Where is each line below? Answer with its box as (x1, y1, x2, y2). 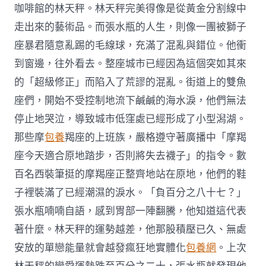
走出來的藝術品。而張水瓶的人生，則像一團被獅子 (14, 20, 247, 34)
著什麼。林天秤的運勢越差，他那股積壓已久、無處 (14, 223, 247, 237)
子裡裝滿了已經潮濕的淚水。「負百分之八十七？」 (14, 186, 247, 200)
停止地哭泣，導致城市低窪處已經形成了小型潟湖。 (14, 112, 247, 126)
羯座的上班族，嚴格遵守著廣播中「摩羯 (65, 131, 247, 145)
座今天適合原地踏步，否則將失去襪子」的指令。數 (14, 149, 247, 163)
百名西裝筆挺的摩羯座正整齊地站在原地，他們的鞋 (14, 167, 247, 182)
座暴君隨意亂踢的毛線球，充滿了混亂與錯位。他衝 (14, 39, 247, 53)
